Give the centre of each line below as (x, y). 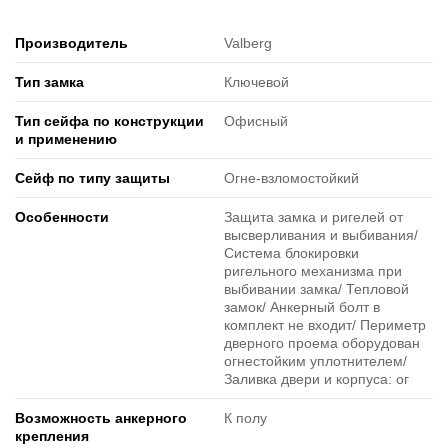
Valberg (248, 43)
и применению (66, 139)
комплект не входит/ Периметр (325, 325)
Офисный (256, 121)
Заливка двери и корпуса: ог (316, 379)
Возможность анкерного (101, 418)
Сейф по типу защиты (92, 178)
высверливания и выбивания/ (321, 235)
